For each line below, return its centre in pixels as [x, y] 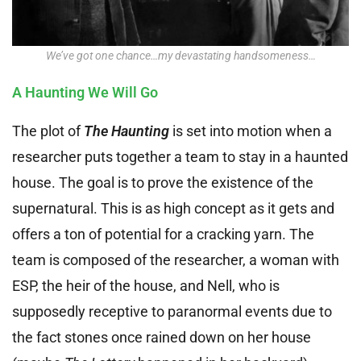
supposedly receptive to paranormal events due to [172, 312]
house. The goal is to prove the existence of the [163, 183]
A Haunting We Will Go [85, 93]
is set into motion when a [251, 131]
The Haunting [127, 131]
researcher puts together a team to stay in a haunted [180, 157]
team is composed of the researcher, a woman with [176, 260]
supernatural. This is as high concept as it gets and [173, 209]
